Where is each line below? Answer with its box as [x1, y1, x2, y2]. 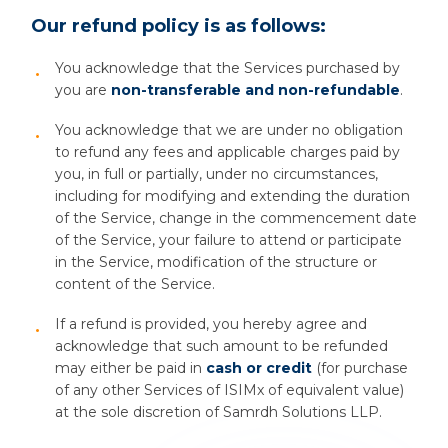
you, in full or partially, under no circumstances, [55, 165, 378, 183]
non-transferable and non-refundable [111, 81, 400, 99]
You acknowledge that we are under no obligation [55, 121, 403, 139]
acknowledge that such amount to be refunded [55, 337, 388, 355]
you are [55, 81, 111, 99]
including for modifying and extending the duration [55, 187, 410, 205]
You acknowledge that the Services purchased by [55, 59, 400, 77]
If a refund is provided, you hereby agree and [55, 315, 367, 333]
